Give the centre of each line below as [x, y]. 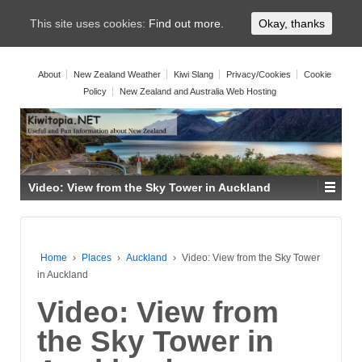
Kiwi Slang [193, 74]
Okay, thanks [292, 23]
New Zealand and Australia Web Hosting [198, 91]
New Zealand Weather [117, 74]
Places [97, 258]
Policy [95, 91]
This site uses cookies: [89, 23]
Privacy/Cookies [258, 74]
